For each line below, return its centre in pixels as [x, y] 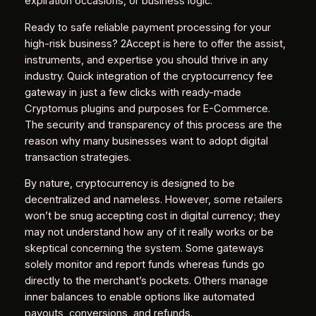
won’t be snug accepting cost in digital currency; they [152, 216]
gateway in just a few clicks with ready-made [133, 92]
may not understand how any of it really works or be [149, 232]
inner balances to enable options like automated [139, 297]
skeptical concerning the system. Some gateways [144, 249]
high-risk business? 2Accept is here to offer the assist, [155, 43]
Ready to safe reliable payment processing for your [147, 27]
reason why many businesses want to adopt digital [146, 141]
